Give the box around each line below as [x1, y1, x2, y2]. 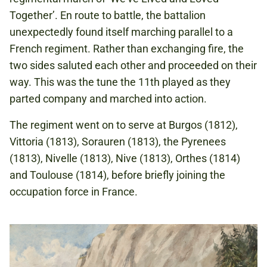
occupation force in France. [10, 185, 138, 198]
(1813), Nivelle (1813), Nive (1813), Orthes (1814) [10, 151, 240, 164]
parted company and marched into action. [10, 92, 207, 105]
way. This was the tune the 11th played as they [10, 75, 231, 88]
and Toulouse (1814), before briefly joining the [10, 168, 225, 181]
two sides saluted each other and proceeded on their [10, 58, 257, 72]
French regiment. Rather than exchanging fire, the [10, 42, 244, 55]
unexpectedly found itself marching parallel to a [10, 25, 233, 38]
